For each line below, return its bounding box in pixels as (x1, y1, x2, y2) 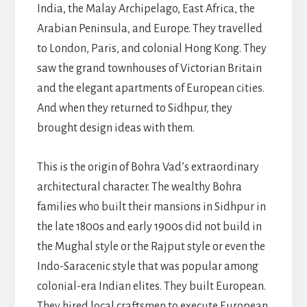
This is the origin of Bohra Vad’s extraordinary (36, 160, 259, 173)
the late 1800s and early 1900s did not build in (36, 220, 262, 233)
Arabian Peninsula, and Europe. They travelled (36, 22, 262, 35)
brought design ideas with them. (36, 121, 195, 134)
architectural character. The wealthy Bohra (36, 180, 242, 193)
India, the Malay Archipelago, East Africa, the (36, 2, 255, 15)
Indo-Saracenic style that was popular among (36, 260, 258, 273)
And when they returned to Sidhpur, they (36, 101, 232, 114)
